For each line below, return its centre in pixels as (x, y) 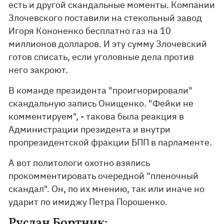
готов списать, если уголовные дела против (101, 57)
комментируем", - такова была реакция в (96, 116)
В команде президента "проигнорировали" (101, 90)
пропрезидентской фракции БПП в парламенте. (110, 142)
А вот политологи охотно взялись (79, 163)
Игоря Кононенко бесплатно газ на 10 (90, 31)
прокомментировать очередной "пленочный (104, 176)
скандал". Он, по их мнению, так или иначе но (107, 189)
